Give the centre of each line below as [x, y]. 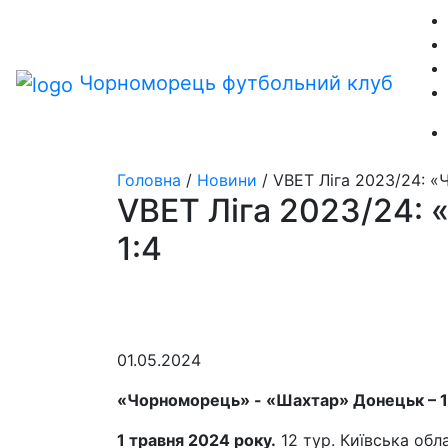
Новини [227, 180]
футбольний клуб [307, 83]
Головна [149, 180]
